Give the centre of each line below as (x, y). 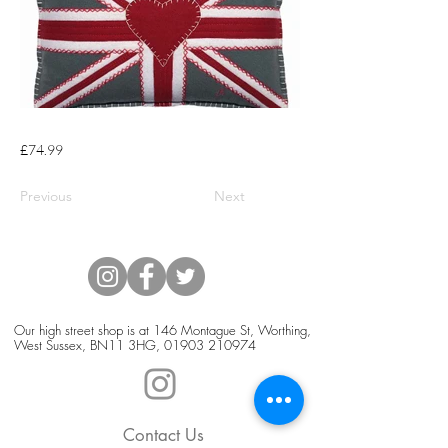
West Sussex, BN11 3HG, (89, 344)
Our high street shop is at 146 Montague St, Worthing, (162, 329)
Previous (46, 195)
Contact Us (163, 434)
